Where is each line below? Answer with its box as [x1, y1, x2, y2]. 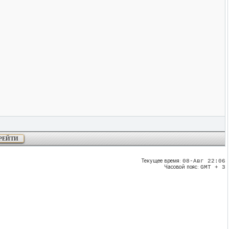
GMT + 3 [200, 164, 225, 171]
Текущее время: [141, 157, 182, 164]
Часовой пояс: [164, 164, 200, 170]
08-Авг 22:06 [182, 158, 225, 165]
